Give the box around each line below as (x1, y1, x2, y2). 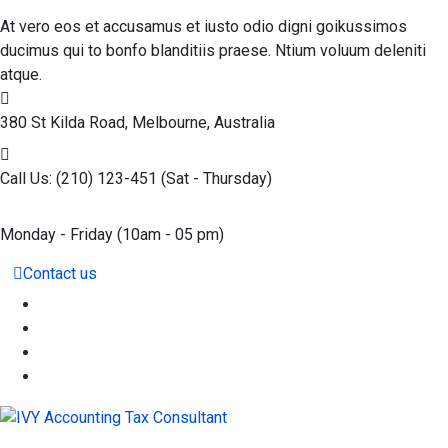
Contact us (23, 264, 97, 284)
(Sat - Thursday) (161, 169, 272, 189)
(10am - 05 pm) (117, 225, 224, 245)
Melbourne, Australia (132, 113, 275, 133)
